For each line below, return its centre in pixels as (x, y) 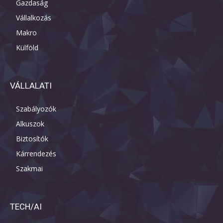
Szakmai (29, 169)
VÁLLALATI (31, 86)
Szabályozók (36, 109)
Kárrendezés (36, 154)
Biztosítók (32, 139)
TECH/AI (26, 207)
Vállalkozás (34, 18)
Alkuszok (30, 124)
